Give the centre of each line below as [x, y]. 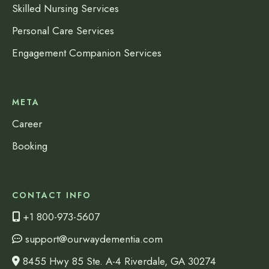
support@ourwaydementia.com [92, 239]
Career [27, 124]
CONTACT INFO [52, 195]
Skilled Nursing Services [65, 9]
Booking [30, 146]
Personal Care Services [63, 31]
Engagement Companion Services [87, 53]
